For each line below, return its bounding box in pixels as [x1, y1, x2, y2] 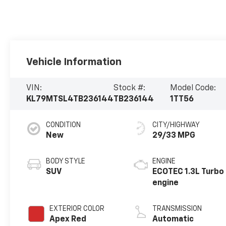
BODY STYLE [46, 158, 86, 165]
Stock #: [114, 84, 146, 93]
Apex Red [49, 215, 87, 224]
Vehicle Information [26, 57, 122, 68]
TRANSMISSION [152, 205, 202, 213]
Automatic [152, 215, 194, 224]
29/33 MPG [152, 132, 196, 140]
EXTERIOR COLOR [49, 205, 105, 213]
